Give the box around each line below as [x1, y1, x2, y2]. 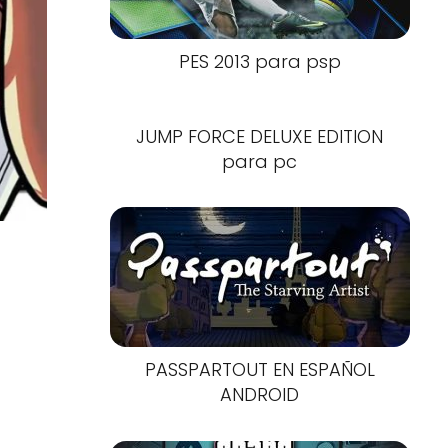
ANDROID [220, 382, 300, 408]
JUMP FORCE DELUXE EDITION [136, 123, 384, 149]
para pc [222, 148, 298, 174]
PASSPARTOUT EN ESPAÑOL [144, 357, 375, 383]
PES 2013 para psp [178, 49, 341, 75]
